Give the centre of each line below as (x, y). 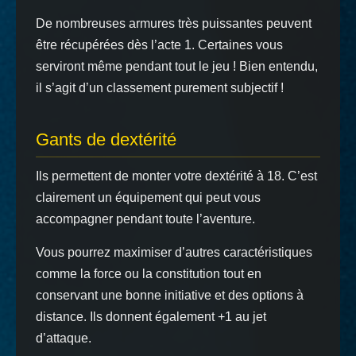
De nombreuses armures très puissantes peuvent (174, 23)
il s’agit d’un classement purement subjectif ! (160, 88)
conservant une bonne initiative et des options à (170, 295)
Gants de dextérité (106, 139)
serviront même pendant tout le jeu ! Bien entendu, (177, 66)
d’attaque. (64, 338)
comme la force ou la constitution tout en (149, 274)
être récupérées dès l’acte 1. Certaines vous (159, 45)
